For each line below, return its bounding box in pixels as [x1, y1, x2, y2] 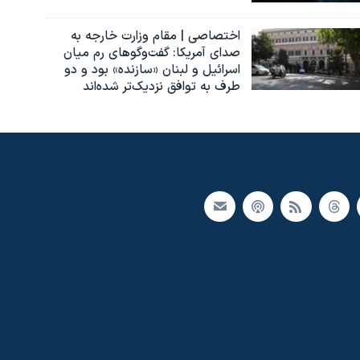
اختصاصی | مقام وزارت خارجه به [70, 26, 240, 46]
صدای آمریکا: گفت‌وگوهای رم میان [63, 43, 240, 63]
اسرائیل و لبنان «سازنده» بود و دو [63, 59, 240, 80]
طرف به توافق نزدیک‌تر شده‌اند [82, 76, 240, 96]
